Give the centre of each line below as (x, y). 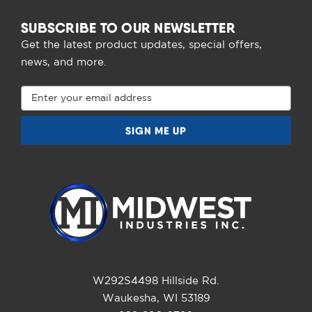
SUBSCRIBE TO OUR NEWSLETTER (128, 28)
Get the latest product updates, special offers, (141, 45)
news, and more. (64, 63)
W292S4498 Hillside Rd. (156, 281)
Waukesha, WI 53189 (156, 298)
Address (41, 108)
